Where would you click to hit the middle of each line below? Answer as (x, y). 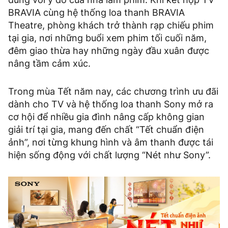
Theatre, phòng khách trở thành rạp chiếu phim (111, 25)
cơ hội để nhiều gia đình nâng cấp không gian (106, 117)
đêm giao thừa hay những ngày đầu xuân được (109, 51)
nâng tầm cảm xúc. (49, 64)
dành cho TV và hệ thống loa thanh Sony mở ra (111, 104)
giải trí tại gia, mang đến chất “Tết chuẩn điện (106, 130)
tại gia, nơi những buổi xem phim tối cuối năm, (107, 38)
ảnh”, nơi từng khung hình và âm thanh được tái (111, 142)
